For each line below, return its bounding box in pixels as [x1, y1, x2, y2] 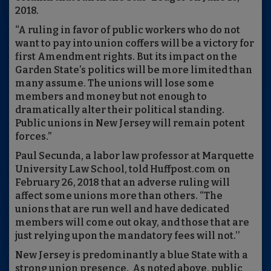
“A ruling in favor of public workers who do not [15, 24, 240, 36]
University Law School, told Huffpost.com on [15, 163, 230, 175]
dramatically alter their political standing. [15, 104, 224, 116]
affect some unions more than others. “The [15, 190, 223, 202]
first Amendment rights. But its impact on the [15, 51, 237, 63]
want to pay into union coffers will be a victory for [15, 38, 254, 50]
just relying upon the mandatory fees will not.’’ [15, 230, 240, 242]
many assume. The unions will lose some [15, 77, 214, 90]
